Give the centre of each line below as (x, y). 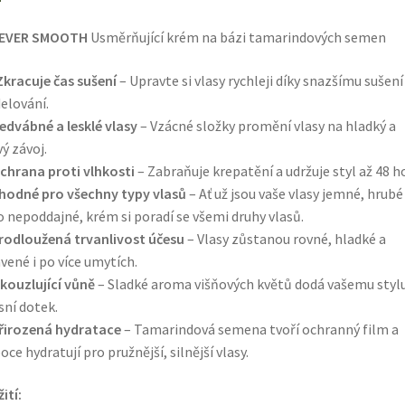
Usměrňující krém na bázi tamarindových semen (236, 37)
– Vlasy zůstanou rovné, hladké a (285, 238)
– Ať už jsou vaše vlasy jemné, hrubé (294, 193)
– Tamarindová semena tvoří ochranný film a (259, 329)
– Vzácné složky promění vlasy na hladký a (266, 125)
